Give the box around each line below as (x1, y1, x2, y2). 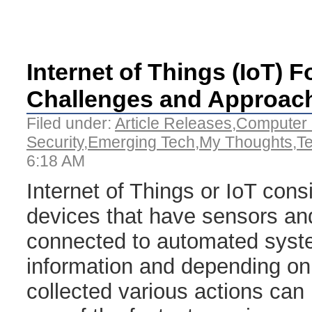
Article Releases (115, 114, 232, 132)
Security (26, 132, 84, 151)
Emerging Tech (88, 132, 195, 151)
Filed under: (26, 114, 115, 132)
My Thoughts (199, 132, 292, 151)
